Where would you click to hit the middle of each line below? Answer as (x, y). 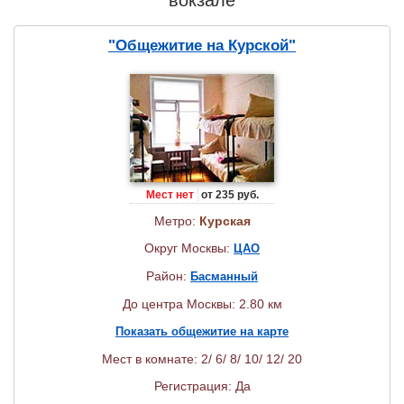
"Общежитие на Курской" (202, 46)
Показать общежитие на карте (202, 332)
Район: (168, 276)
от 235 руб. (228, 195)
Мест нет (170, 195)
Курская (225, 221)
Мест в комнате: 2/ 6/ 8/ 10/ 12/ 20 (202, 359)
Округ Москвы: (189, 248)
